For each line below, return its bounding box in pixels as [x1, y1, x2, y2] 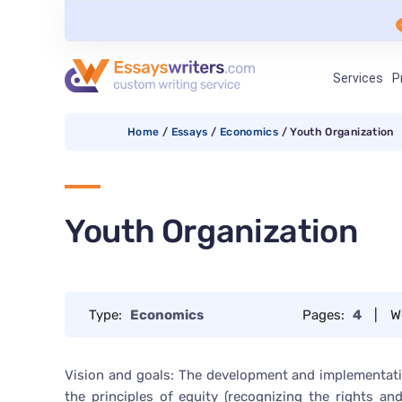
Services [332, 71, 383, 85]
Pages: [302, 306, 348, 323]
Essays [170, 126, 208, 138]
